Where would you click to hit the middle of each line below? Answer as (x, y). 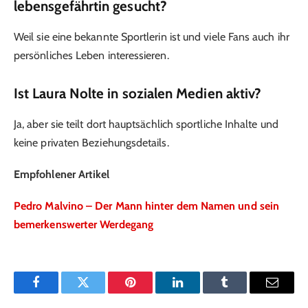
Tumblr (242, 293)
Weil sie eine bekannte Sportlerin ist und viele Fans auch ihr (152, 36)
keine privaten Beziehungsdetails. (91, 142)
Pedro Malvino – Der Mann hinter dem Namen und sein (146, 206)
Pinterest (151, 293)
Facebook (59, 293)
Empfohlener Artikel (62, 175)
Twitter (100, 293)
